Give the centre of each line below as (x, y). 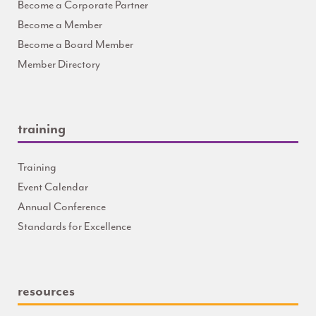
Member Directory (59, 64)
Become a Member (60, 24)
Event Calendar (53, 187)
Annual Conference (62, 206)
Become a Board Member (75, 44)
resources (46, 291)
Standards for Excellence (74, 226)
